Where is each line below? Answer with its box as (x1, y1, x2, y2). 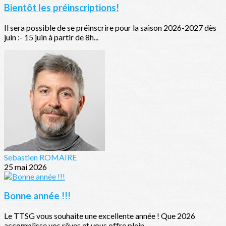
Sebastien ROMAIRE (4, 152, 77, 162)
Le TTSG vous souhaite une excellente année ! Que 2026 (4, 211, 195, 221)
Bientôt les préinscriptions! (4, 2, 119, 14)
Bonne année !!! (4, 190, 71, 202)
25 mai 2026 (4, 161, 47, 172)
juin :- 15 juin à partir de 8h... (4, 32, 98, 42)
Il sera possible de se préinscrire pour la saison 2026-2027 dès (4, 22, 216, 32)
